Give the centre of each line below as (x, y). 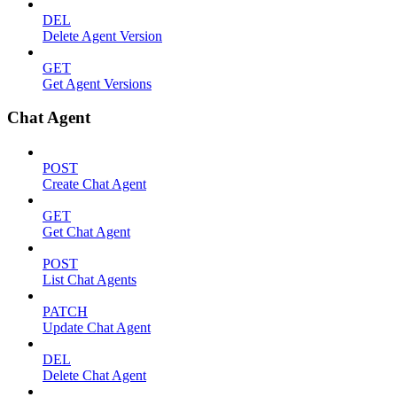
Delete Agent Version (102, 35)
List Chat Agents (90, 280)
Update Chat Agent (97, 328)
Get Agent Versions (97, 83)
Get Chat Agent (86, 232)
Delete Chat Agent (94, 376)
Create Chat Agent (94, 184)
